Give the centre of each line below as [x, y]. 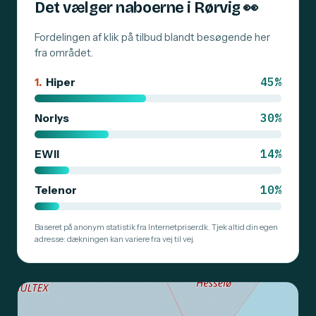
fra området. [64, 53]
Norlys [52, 119]
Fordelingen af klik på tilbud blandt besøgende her [152, 38]
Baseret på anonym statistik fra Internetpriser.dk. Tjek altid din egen [156, 227]
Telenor [56, 190]
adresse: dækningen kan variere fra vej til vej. [115, 239]
